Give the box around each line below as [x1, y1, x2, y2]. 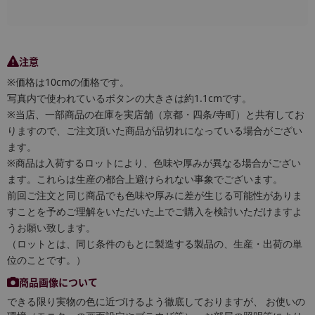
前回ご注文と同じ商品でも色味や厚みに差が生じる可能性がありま [7, 188, 302, 202]
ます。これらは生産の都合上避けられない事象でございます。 [7, 172, 283, 186]
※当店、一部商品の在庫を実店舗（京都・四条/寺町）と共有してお [7, 108, 304, 122]
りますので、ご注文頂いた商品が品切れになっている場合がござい [7, 124, 302, 138]
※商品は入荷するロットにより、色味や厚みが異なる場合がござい [7, 156, 301, 170]
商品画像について [19, 274, 98, 289]
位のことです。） [7, 253, 86, 267]
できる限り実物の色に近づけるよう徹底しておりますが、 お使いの [7, 296, 305, 308]
